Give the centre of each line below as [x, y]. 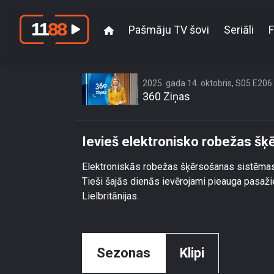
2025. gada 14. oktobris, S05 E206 [207, 83]
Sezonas [124, 253]
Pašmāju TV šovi [169, 29]
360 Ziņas [166, 96]
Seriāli [239, 29]
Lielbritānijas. [110, 196]
